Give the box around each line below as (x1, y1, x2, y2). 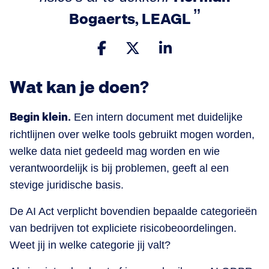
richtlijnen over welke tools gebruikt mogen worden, (10, 128, 255, 141)
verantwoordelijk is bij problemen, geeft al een (10, 162, 229, 174)
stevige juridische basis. (10, 178, 124, 191)
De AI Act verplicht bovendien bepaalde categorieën (10, 205, 257, 217)
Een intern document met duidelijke (71, 110, 243, 123)
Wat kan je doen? (10, 77, 149, 98)
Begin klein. (10, 110, 71, 124)
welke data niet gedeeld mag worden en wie (10, 145, 220, 157)
